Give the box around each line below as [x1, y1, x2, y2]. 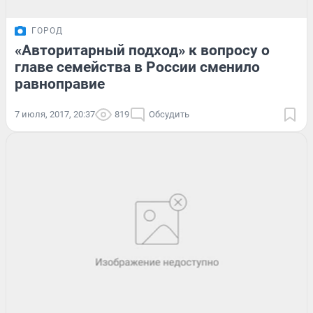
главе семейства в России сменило [15, 59, 260, 76]
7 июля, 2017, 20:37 [15, 109, 95, 120]
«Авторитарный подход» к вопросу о [15, 42, 270, 59]
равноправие [15, 75, 105, 93]
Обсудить [149, 109, 189, 120]
